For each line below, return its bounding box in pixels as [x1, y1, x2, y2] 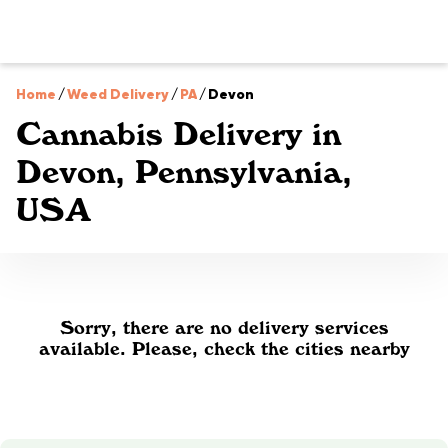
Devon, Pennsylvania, [16, 153, 352, 191]
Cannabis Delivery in [16, 115, 341, 153]
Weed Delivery [67, 85, 169, 103]
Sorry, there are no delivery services [59, 317, 389, 338]
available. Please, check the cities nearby [38, 338, 410, 359]
